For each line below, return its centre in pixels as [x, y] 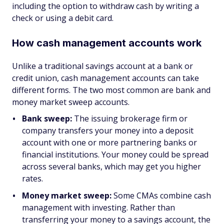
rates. [32, 178]
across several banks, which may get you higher [111, 166]
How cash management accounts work [107, 43]
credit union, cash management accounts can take [105, 78]
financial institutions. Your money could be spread [115, 154]
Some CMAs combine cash [162, 195]
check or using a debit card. [63, 18]
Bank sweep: [48, 118]
